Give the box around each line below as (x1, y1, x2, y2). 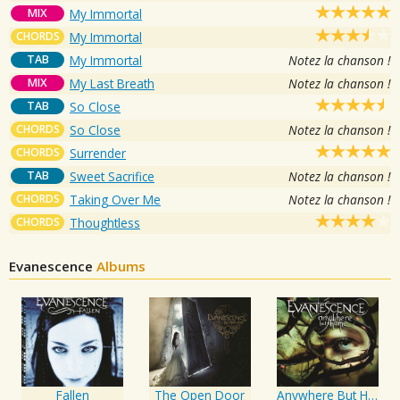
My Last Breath (70, 74, 154, 92)
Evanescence (9, 256, 96, 275)
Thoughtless (70, 213, 140, 231)
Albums (96, 256, 146, 275)
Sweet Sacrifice (70, 167, 154, 185)
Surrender (70, 144, 126, 162)
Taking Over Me (70, 190, 161, 208)
